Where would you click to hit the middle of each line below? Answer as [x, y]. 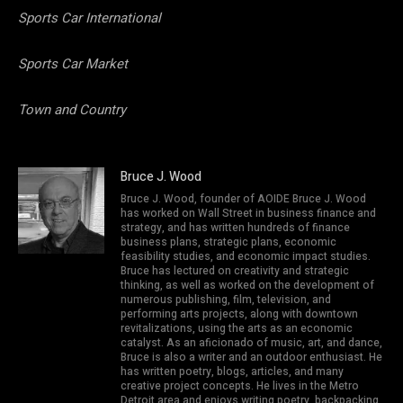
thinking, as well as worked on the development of [247, 285]
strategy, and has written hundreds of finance [235, 227]
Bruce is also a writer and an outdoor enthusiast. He [251, 357]
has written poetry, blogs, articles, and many [232, 371]
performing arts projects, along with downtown [239, 313]
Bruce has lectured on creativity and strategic [235, 270]
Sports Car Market [73, 63]
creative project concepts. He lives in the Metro [240, 385]
